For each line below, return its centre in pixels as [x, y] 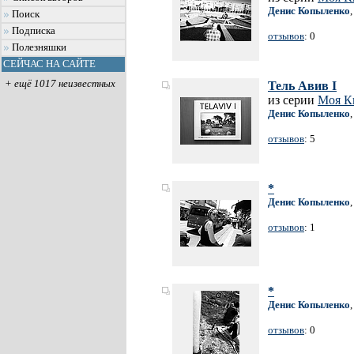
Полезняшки [39, 47]
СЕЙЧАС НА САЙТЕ [49, 64]
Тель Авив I [302, 86]
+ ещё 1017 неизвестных [60, 83]
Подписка [34, 31]
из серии [293, 100]
